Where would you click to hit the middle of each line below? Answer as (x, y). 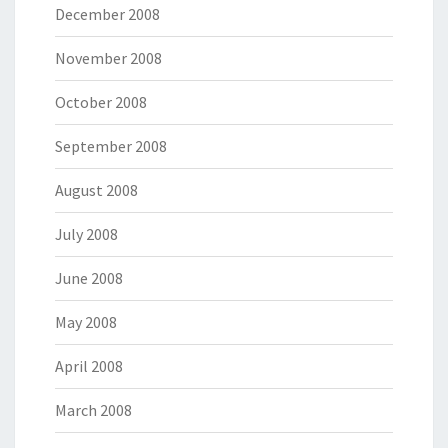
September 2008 (111, 146)
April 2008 (89, 366)
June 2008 (89, 278)
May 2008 (86, 322)
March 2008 (93, 410)
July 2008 (86, 234)
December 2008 (107, 14)
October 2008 (101, 102)
